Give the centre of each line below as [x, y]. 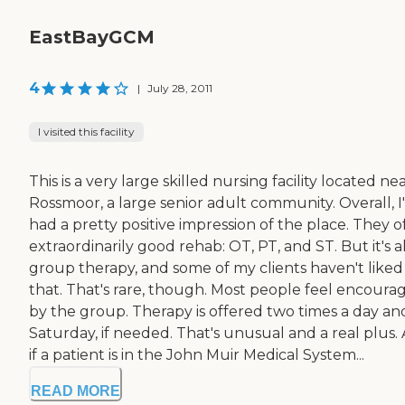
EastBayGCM [92, 38]
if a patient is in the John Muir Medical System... [197, 355]
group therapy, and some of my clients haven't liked [216, 268]
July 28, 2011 [180, 89]
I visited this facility [86, 132]
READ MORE [75, 391]
